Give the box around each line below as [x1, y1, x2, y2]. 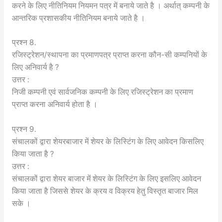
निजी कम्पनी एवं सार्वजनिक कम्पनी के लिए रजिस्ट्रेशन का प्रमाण [11, 87, 193, 97]
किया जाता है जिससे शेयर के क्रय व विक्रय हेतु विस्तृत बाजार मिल [11, 186, 198, 196]
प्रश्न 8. [11, 38, 36, 48]
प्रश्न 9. [11, 124, 36, 134]
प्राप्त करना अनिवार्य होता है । [11, 100, 98, 110]
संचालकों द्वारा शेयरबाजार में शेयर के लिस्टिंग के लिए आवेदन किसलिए [11, 137, 204, 147]
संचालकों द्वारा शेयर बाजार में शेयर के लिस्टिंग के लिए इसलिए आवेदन [11, 174, 201, 184]
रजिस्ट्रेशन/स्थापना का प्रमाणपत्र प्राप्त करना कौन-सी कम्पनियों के [11, 50, 207, 60]
